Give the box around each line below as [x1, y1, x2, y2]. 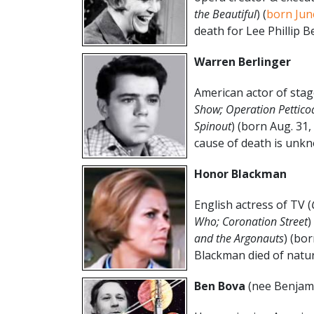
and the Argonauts [194, 230, 284, 246]
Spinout [194, 118, 231, 134]
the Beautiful [194, 6, 257, 22]
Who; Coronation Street [194, 213, 308, 229]
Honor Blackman [194, 165, 287, 182]
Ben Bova [194, 278, 248, 294]
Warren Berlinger [194, 53, 291, 69]
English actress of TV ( [194, 196, 311, 212]
